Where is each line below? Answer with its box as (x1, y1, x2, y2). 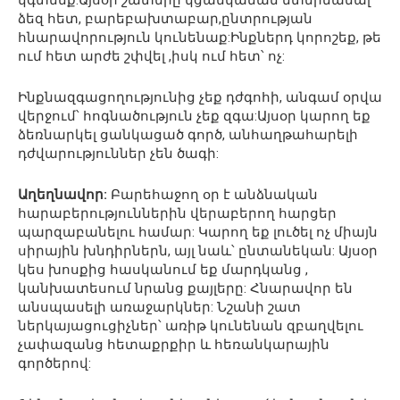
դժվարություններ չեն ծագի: (18, 145, 219, 162)
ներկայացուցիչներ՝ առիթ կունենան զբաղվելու (18, 317, 363, 334)
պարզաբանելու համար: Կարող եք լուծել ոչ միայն (18, 223, 378, 240)
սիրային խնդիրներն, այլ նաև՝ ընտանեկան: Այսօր (18, 242, 378, 259)
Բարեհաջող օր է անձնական (107, 186, 318, 203)
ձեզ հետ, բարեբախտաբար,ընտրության (18, 10, 312, 27)
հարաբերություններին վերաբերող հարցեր (18, 204, 337, 221)
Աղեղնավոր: (18, 186, 107, 203)
